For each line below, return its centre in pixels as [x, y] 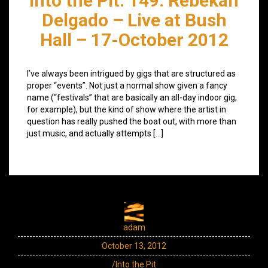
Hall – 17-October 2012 [134, 39]
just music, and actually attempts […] [95, 133]
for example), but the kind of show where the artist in [127, 109]
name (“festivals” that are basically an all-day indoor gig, [132, 97]
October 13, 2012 [134, 246]
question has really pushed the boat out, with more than [132, 121]
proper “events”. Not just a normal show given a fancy [127, 85]
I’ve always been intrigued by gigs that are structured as [131, 73]
